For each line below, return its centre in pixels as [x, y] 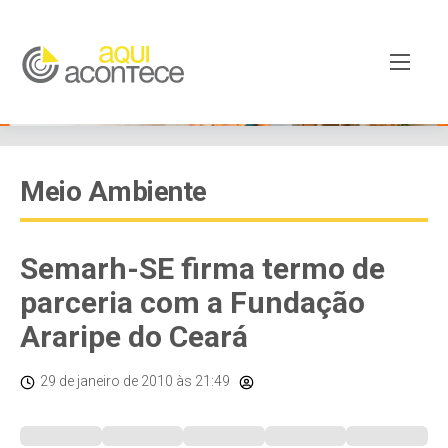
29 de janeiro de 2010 [106, 381]
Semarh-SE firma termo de [202, 268]
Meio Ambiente [113, 191]
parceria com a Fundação [192, 302]
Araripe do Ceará [134, 336]
